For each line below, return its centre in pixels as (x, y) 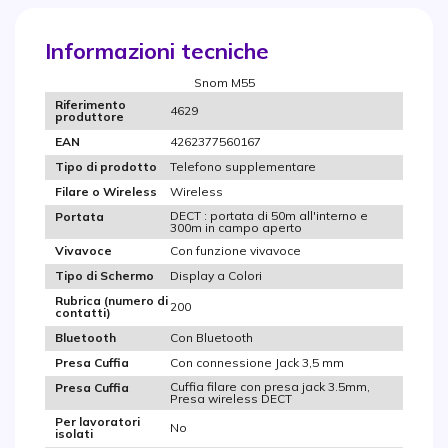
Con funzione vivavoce (235, 250)
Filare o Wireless (106, 192)
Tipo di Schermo (104, 276)
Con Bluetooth (211, 337)
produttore (89, 117)
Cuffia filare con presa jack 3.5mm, (270, 386)
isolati (74, 434)
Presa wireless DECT (231, 398)
